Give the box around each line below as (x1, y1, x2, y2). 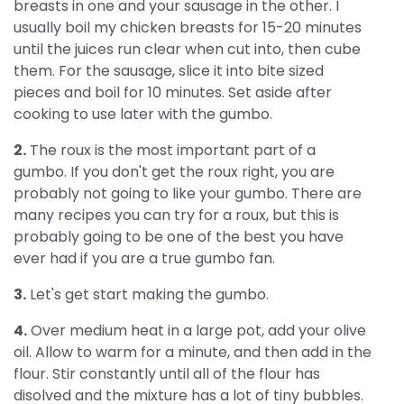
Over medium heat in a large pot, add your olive (27, 320, 366, 341)
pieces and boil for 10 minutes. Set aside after (14, 82, 332, 103)
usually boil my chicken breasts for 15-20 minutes (14, 17, 362, 38)
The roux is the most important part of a (26, 140, 316, 161)
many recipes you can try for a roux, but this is (14, 205, 339, 225)
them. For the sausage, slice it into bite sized (14, 60, 324, 81)
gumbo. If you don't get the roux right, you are (14, 161, 335, 182)
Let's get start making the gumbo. (26, 284, 269, 305)
